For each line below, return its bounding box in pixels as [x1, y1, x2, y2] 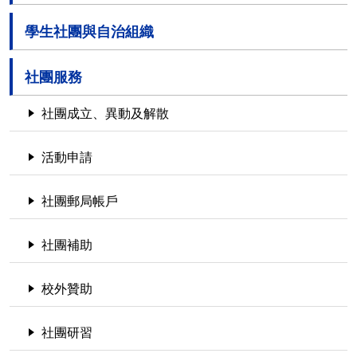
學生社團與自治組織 [25, 22, 154, 41]
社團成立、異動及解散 [41, 104, 169, 122]
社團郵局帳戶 [41, 192, 118, 210]
